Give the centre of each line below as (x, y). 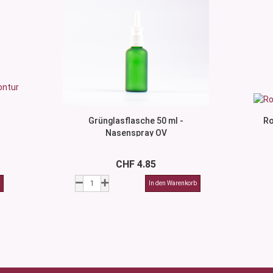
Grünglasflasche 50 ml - (136, 121)
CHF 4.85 (136, 164)
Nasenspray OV (136, 133)
